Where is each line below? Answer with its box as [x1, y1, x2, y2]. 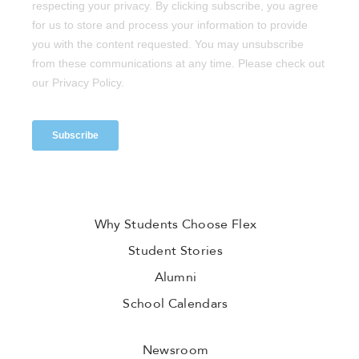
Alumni [154, 268, 197, 287]
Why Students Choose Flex [94, 216, 257, 234]
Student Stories [128, 242, 223, 260]
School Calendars [123, 295, 228, 313]
